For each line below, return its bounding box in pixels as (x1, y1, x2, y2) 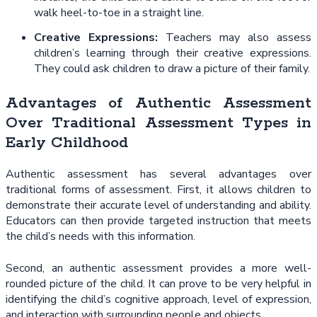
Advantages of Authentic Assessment (6, 93, 311, 114)
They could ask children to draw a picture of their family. (34, 61, 310, 77)
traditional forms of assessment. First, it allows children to (6, 182, 311, 198)
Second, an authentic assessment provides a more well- (6, 260, 311, 276)
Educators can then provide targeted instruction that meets (6, 213, 311, 229)
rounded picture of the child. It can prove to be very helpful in (6, 275, 311, 292)
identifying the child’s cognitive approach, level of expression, (6, 291, 311, 307)
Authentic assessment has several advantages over (6, 166, 311, 183)
